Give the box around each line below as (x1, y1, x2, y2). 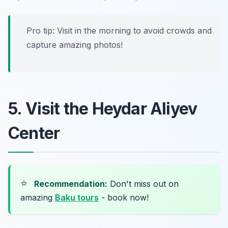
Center (8, 123, 60, 143)
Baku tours (55, 192, 99, 203)
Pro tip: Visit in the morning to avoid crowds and (26, 25, 212, 36)
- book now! (99, 192, 149, 203)
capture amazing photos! (26, 39, 123, 50)
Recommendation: (34, 178, 107, 189)
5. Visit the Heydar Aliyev (8, 98, 197, 119)
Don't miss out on (107, 178, 179, 189)
